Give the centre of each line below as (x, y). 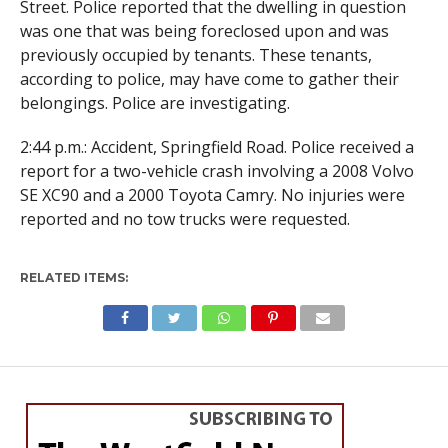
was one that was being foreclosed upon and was (204, 31)
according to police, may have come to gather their (209, 79)
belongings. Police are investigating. (154, 103)
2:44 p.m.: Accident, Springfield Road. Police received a (216, 147)
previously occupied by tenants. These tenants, (195, 55)
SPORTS (36, 407)
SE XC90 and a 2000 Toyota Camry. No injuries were (212, 195)
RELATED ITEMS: (73, 277)
